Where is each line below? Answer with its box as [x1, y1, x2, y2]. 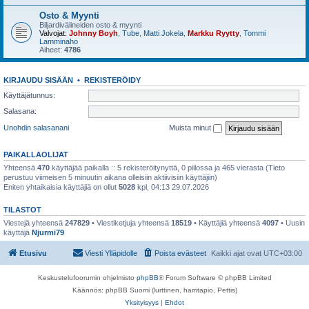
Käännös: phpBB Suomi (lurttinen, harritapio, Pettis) [72, 286, 237, 294]
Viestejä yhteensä [3, 218, 65, 227]
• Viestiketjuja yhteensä [90, 218, 171, 227]
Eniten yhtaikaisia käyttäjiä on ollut [3, 182, 119, 191]
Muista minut [169, 123, 213, 132]
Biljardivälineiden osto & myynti [39, 21, 141, 29]
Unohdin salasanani [3, 123, 69, 132]
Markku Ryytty [188, 29, 239, 37]
